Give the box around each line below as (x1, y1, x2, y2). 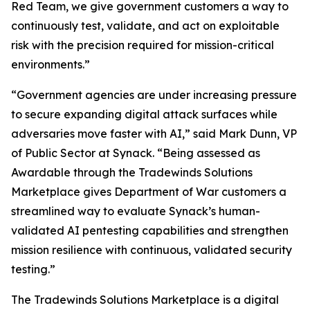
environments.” (11, 57, 90, 71)
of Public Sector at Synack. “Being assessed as (11, 146, 260, 160)
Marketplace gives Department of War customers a (11, 185, 286, 199)
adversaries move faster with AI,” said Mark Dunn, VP (11, 127, 297, 140)
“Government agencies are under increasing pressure (11, 88, 297, 102)
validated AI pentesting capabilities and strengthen (11, 224, 289, 237)
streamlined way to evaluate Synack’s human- (11, 204, 260, 218)
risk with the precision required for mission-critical (11, 38, 274, 52)
